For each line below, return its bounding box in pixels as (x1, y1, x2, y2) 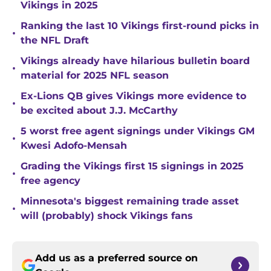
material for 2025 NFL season (21, 70, 169, 82)
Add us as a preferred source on (35, 252, 198, 264)
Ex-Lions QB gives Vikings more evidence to (21, 90, 246, 102)
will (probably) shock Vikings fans (21, 210, 193, 222)
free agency (21, 175, 80, 187)
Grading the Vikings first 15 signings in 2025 (21, 160, 244, 172)
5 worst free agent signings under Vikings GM (21, 125, 255, 137)
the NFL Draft (21, 34, 89, 47)
